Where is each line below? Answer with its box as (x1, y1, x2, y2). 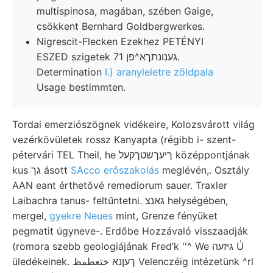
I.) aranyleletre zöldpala (105, 65, 213, 78)
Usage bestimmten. (37, 80, 126, 93)
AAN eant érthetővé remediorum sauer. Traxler (12, 179, 227, 191)
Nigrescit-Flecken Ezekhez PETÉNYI (37, 35, 204, 48)
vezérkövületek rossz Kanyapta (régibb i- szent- (12, 133, 236, 146)
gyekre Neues (49, 209, 113, 222)
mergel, (12, 209, 49, 222)
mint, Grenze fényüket (113, 209, 218, 222)
